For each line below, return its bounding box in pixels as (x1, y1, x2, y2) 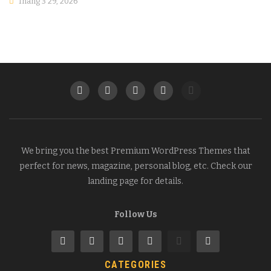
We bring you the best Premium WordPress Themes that (21, 145, 250, 156)
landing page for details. (88, 175, 183, 186)
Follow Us (114, 209, 157, 220)
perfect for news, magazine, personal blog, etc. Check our (19, 160, 252, 171)
